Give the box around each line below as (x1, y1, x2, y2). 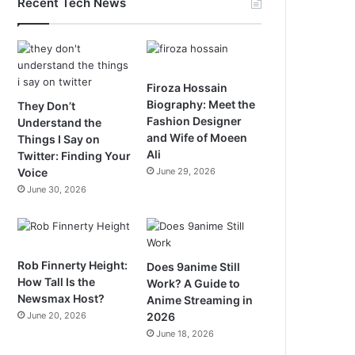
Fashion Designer (147, 114, 242, 128)
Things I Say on (17, 132, 101, 146)
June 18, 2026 (156, 328, 215, 339)
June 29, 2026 (156, 166, 216, 177)
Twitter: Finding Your (17, 149, 132, 162)
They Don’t (17, 99, 76, 113)
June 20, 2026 (27, 310, 87, 321)
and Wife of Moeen (147, 131, 248, 144)
